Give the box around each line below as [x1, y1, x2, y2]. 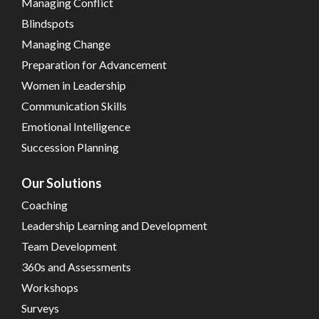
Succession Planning [21, 140, 119, 155]
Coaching [21, 198, 68, 212]
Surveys [21, 301, 59, 315]
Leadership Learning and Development [21, 219, 207, 233]
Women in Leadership [21, 78, 126, 93]
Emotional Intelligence [21, 120, 130, 134]
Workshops [21, 281, 78, 295]
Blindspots [21, 16, 74, 31]
